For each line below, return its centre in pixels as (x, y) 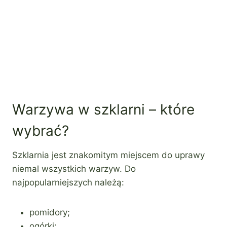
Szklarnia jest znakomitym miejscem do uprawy (108, 155)
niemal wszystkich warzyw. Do (74, 168)
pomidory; (50, 212)
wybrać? (41, 130)
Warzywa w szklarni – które (103, 109)
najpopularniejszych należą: (68, 182)
